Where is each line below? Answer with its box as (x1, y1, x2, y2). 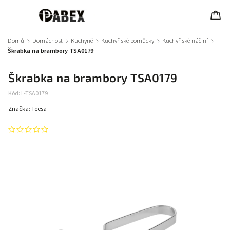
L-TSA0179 (21, 89, 48, 98)
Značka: (8, 105, 31, 113)
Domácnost (32, 36, 63, 45)
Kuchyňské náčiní (162, 36, 208, 45)
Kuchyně (71, 36, 93, 45)
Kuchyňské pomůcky (101, 36, 154, 45)
